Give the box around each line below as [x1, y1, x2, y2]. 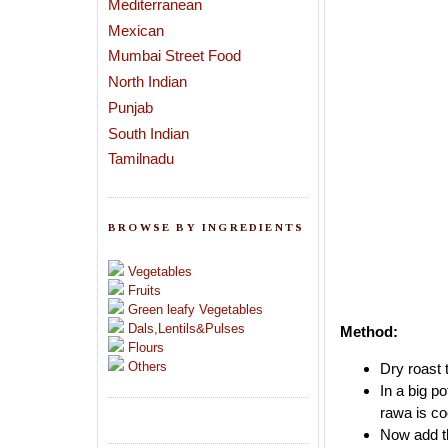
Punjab [108, 98, 153, 116]
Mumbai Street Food [108, 47, 241, 65]
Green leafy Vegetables [128, 302, 263, 318]
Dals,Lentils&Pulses [128, 321, 245, 337]
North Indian [108, 73, 187, 90]
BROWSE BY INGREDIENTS [108, 221, 305, 233]
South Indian [108, 124, 189, 142]
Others [128, 359, 167, 375]
